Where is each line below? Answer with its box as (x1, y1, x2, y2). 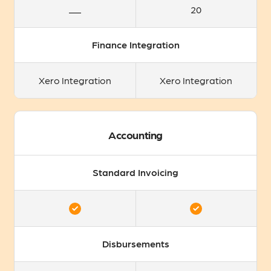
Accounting (108, 128, 163, 141)
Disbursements (102, 238, 169, 250)
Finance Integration (91, 39, 180, 51)
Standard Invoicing (93, 166, 178, 178)
